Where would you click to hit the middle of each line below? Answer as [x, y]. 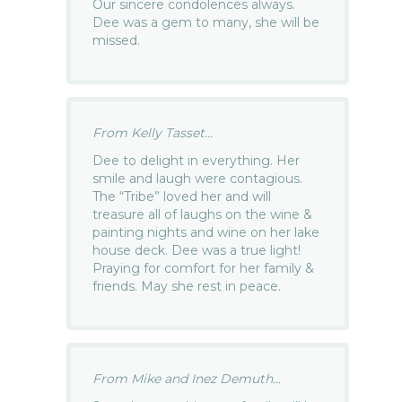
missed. [117, 40]
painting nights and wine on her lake [206, 232]
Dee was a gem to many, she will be [206, 22]
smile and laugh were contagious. [198, 178]
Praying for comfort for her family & [204, 268]
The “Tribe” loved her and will [182, 196]
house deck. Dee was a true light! [197, 250]
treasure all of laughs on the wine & [203, 214]
